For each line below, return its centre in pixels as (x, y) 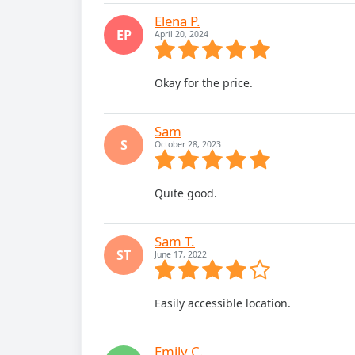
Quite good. (186, 193)
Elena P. (177, 21)
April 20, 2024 (181, 34)
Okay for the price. (204, 83)
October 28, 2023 (188, 144)
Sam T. (175, 241)
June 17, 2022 (181, 254)
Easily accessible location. (223, 303)
